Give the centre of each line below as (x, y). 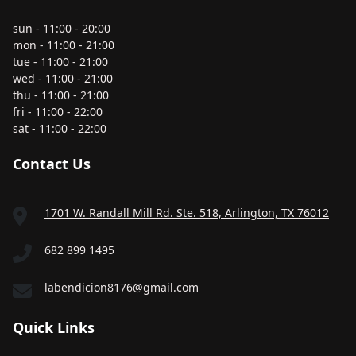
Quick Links (54, 327)
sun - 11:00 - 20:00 (62, 28)
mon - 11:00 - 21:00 (64, 45)
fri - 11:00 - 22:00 (58, 112)
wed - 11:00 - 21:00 (63, 78)
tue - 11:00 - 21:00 (60, 62)
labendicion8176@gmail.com (122, 287)
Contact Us (52, 164)
